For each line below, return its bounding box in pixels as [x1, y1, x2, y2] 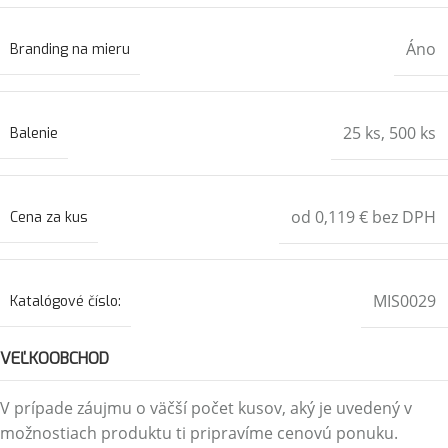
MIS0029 [373, 290, 436, 312]
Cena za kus [10, 207, 88, 227]
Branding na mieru [10, 39, 130, 59]
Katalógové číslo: [10, 291, 121, 311]
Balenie [10, 123, 58, 143]
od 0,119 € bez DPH [291, 206, 436, 228]
